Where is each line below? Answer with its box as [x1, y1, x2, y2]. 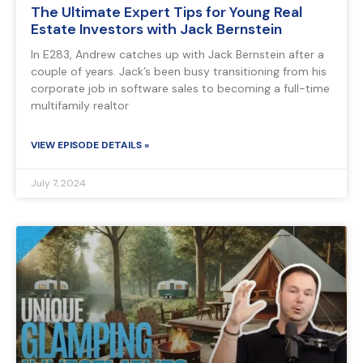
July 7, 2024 [31, 177, 86, 190]
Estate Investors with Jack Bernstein [31, 19, 282, 40]
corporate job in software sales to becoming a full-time [31, 81, 330, 96]
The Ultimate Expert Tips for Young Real [31, 2, 302, 23]
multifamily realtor [31, 98, 129, 113]
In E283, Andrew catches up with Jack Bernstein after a [31, 47, 324, 62]
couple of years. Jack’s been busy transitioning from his [31, 64, 327, 79]
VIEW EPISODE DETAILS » [31, 139, 149, 152]
